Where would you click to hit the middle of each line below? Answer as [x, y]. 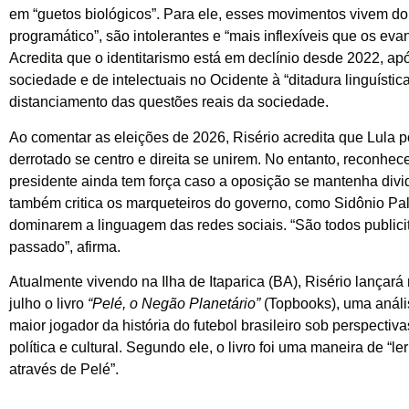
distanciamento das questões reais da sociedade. [169, 102]
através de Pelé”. [64, 370]
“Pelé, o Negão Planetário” [174, 304]
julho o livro [48, 304]
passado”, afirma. [65, 246]
